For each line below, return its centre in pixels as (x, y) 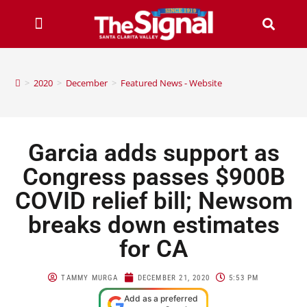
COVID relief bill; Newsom (153, 201)
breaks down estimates (153, 225)
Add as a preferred (161, 298)
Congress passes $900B (153, 177)
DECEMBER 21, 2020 (174, 278)
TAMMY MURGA (90, 278)
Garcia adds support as (153, 153)
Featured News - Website (172, 83)
